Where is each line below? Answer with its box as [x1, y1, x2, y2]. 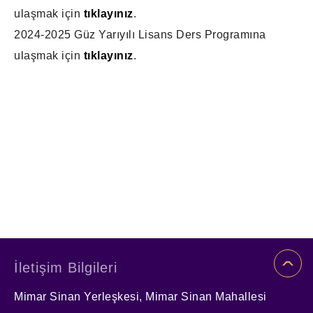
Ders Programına [176, 29, 266, 41]
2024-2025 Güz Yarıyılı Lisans [14, 29, 173, 41]
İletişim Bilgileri [14, 260, 117, 275]
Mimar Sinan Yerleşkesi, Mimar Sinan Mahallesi [14, 291, 267, 303]
